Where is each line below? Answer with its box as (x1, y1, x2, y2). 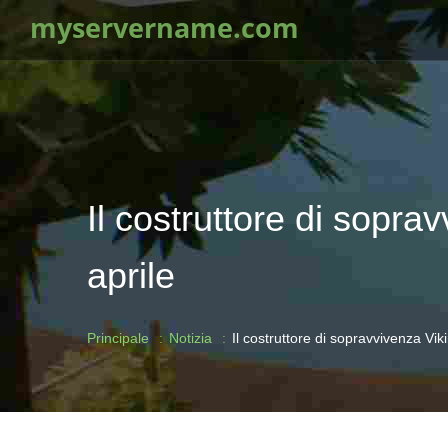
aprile (87, 255, 175, 296)
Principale (87, 330, 149, 346)
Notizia (169, 330, 212, 346)
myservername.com (30, 10, 299, 46)
